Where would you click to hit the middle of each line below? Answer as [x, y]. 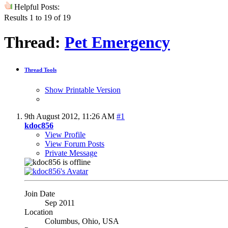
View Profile [65, 134]
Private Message [71, 153]
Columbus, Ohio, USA [82, 221]
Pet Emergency [117, 42]
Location [39, 212]
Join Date [40, 193]
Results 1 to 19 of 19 [37, 17]
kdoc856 [39, 125]
